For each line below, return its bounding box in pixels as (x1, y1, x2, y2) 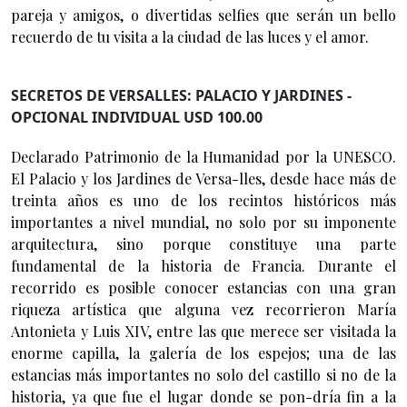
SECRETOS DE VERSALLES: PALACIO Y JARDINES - (11, 84, 352, 105)
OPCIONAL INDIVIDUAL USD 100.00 (11, 106, 263, 127)
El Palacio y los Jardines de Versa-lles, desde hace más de (11, 168, 396, 188)
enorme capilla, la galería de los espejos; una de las (11, 342, 396, 362)
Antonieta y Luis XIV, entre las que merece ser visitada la (11, 321, 396, 341)
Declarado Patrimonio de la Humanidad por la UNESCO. (11, 146, 396, 166)
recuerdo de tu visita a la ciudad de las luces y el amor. (11, 26, 369, 46)
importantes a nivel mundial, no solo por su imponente (11, 212, 396, 232)
